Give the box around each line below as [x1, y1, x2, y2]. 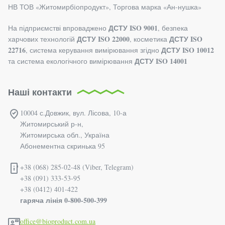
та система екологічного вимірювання [8, 56, 135, 66]
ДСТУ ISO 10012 [161, 44, 214, 55]
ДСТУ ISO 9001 [108, 22, 158, 33]
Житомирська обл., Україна [20, 130, 109, 140]
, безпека [158, 23, 188, 33]
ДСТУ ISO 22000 [77, 33, 130, 44]
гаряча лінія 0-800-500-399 [20, 194, 107, 205]
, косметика [130, 34, 169, 44]
